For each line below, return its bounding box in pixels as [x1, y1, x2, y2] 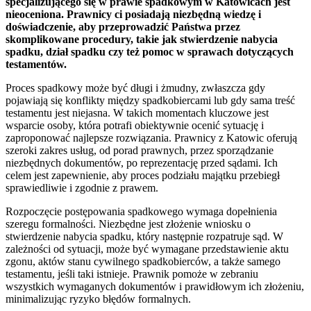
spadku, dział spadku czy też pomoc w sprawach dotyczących [6, 45, 294, 58]
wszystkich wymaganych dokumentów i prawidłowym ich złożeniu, [6, 280, 304, 292]
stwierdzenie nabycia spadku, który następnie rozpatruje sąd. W [6, 230, 283, 242]
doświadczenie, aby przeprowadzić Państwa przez [6, 20, 240, 33]
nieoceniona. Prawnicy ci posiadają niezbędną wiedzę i [6, 8, 261, 20]
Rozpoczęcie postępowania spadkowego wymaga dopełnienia [6, 205, 277, 217]
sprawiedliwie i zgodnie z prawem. [6, 181, 158, 194]
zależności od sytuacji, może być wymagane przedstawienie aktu [6, 242, 289, 255]
